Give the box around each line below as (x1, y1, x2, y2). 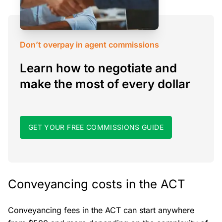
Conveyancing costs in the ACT (8, 176, 185, 191)
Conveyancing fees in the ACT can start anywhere (8, 205, 194, 215)
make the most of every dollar (20, 76, 190, 91)
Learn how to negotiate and (20, 60, 177, 75)
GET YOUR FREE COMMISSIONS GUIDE (28, 122, 164, 131)
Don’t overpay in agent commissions (20, 39, 159, 50)
